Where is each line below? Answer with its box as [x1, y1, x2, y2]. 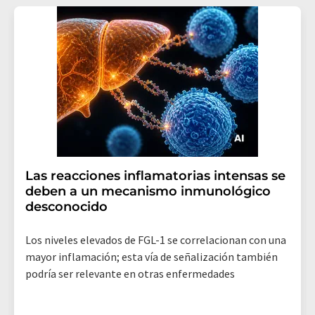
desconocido [25, 198, 108, 214]
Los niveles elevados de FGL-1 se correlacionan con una [25, 232, 286, 247]
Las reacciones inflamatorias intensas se [25, 167, 285, 184]
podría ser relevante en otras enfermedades [25, 266, 235, 281]
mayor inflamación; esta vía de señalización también [25, 249, 278, 264]
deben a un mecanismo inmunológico [25, 183, 271, 199]
